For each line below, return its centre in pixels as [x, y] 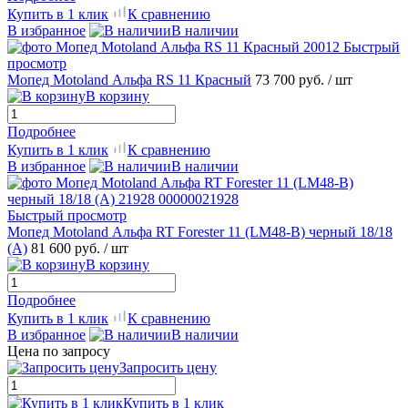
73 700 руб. [291, 79]
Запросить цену [168, 367]
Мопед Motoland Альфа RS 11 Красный [129, 79]
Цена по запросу [59, 351]
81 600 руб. [67, 248]
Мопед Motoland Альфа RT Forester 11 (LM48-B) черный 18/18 [200, 231]
